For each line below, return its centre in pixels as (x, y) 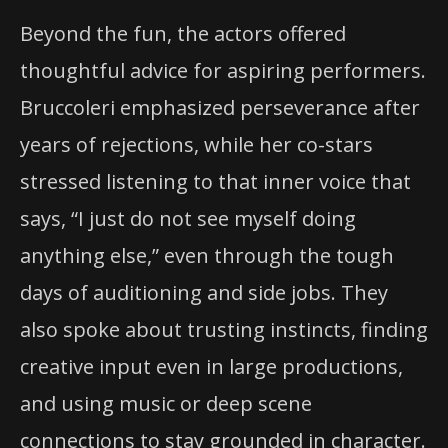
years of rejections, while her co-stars (196, 145)
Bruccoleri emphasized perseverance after (220, 108)
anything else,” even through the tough (207, 256)
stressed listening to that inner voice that (215, 182)
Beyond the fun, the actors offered (183, 34)
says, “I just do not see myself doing (188, 219)
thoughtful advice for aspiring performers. (223, 71)
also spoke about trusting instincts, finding (224, 330)
